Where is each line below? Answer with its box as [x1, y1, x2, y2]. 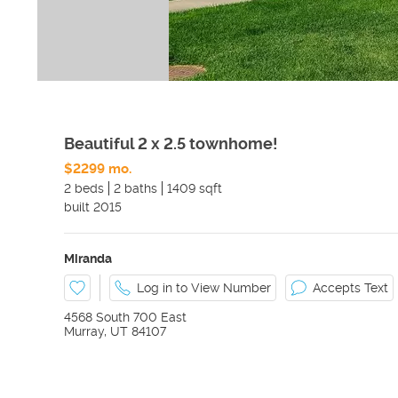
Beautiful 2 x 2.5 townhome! [64, 134, 278, 153]
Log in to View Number [137, 281, 271, 295]
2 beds [64, 181, 104, 195]
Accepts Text [313, 281, 388, 295]
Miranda [64, 251, 112, 266]
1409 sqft [167, 181, 222, 195]
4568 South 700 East [64, 310, 187, 324]
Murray [64, 324, 104, 338]
